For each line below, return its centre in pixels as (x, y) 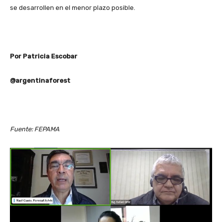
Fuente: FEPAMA (35, 129)
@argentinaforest (41, 81)
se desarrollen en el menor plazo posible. (73, 8)
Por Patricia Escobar (44, 56)
